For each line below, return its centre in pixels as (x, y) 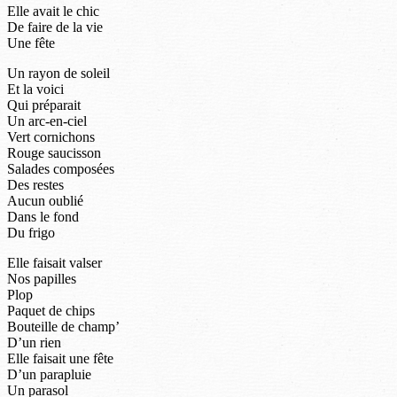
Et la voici (35, 89)
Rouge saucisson (54, 152)
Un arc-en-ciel (47, 121)
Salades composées (61, 168)
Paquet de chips (51, 310)
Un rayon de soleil (58, 73)
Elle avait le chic (53, 11)
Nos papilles (42, 278)
